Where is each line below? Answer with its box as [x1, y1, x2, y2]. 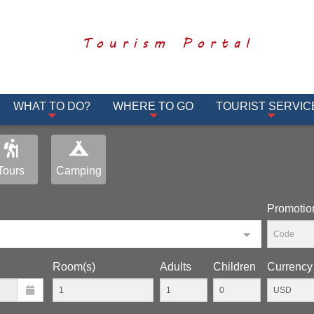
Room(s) [52, 261, 95, 273]
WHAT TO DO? [13, 100, 90, 112]
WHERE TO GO [113, 100, 193, 112]
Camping [55, 165, 102, 177]
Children [213, 261, 257, 273]
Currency [266, 261, 313, 273]
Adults [159, 261, 191, 273]
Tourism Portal [82, 34, 255, 51]
